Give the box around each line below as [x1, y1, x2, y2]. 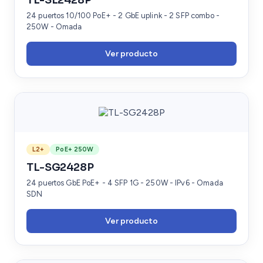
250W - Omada [26, 22, 82, 31]
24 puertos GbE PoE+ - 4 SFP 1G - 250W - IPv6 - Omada [26, 178, 223, 187]
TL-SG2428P [26, 160, 94, 174]
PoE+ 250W [56, 145, 94, 153]
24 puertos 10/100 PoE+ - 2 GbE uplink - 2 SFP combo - [26, 11, 220, 20]
